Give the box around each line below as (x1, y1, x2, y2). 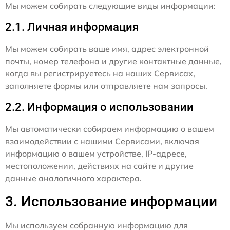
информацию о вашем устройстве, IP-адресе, (5, 148, 187, 159)
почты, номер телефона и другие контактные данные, (5, 56, 222, 67)
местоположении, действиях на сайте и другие (5, 161, 194, 171)
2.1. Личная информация (5, 21, 139, 34)
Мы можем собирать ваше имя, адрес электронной (5, 44, 209, 54)
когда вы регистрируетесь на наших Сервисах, (5, 68, 195, 79)
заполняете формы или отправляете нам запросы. (5, 81, 207, 91)
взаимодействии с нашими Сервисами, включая (5, 136, 199, 147)
